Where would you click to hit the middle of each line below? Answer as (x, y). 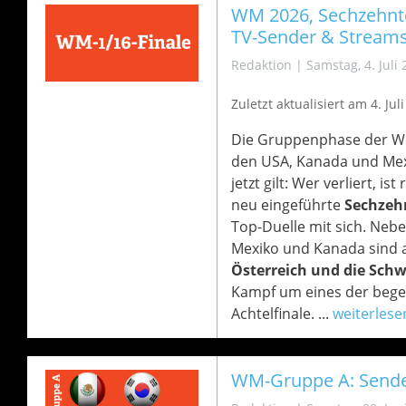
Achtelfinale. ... (281, 314)
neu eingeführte (287, 205)
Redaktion (261, 65)
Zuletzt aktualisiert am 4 (304, 104)
